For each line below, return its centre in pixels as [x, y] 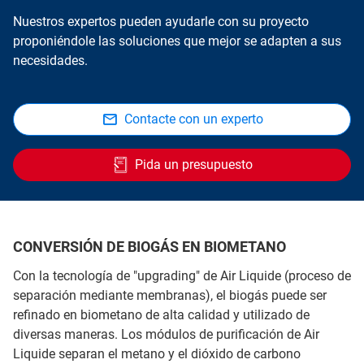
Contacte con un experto [193, 119]
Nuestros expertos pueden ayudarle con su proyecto [161, 21]
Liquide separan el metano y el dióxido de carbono [157, 353]
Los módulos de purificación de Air [220, 334]
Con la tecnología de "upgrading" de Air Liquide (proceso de [182, 275]
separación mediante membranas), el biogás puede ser [170, 295]
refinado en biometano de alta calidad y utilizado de [161, 314]
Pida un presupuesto [193, 164]
